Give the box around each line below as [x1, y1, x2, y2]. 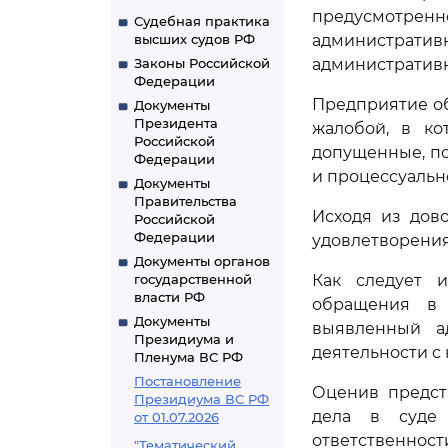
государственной [134, 271, 252, 287]
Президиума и [134, 331, 234, 347]
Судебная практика [134, 13, 270, 29]
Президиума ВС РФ [134, 391, 269, 407]
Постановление [134, 373, 241, 389]
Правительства [134, 193, 237, 209]
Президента [134, 115, 218, 131]
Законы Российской [134, 55, 270, 71]
